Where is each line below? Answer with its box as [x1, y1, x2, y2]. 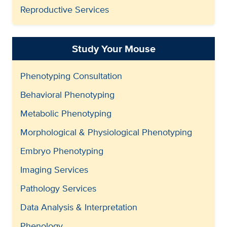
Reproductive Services [20, 3, 109, 16]
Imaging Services [20, 163, 88, 176]
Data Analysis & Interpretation [20, 200, 137, 213]
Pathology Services [20, 181, 96, 195]
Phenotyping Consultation [20, 69, 122, 82]
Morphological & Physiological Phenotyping [20, 125, 192, 138]
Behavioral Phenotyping [20, 88, 115, 101]
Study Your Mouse [71, 41, 156, 56]
